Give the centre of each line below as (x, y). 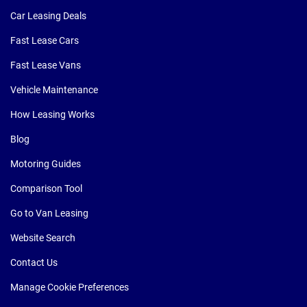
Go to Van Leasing (49, 213)
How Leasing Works (52, 114)
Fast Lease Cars (45, 40)
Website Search (43, 238)
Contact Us (34, 262)
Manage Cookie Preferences (70, 287)
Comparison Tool (46, 188)
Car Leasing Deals (48, 16)
